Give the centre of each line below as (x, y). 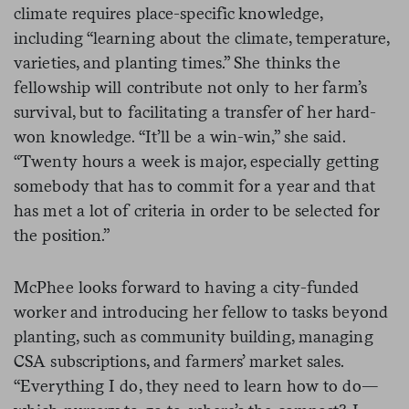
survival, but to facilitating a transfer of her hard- (195, 111)
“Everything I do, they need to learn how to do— (196, 385)
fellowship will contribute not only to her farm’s (190, 87)
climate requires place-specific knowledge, (168, 13)
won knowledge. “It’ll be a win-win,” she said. (179, 136)
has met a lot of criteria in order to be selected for (197, 210)
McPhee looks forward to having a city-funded (187, 287)
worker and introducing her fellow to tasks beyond (201, 311)
